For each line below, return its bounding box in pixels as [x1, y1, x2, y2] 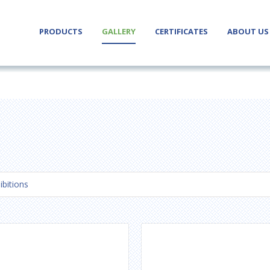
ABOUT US [227, 25, 269, 37]
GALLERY [102, 25, 136, 37]
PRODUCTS [39, 25, 83, 37]
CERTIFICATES [155, 25, 208, 37]
